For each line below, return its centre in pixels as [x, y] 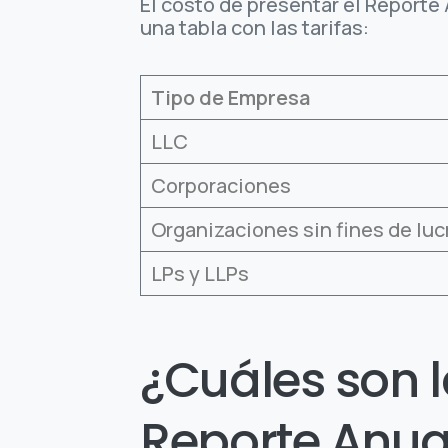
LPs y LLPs [200, 274]
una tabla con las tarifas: [255, 28]
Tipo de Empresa [231, 98]
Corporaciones [221, 186]
